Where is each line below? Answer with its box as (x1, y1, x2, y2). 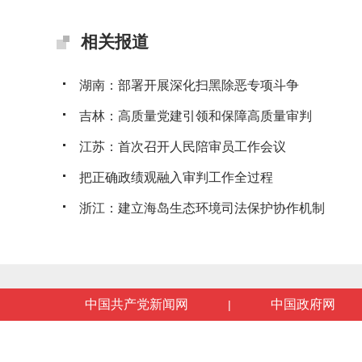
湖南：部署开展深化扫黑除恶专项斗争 (79, 78, 299, 92)
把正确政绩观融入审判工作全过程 (79, 170, 273, 184)
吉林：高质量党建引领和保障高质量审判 (79, 109, 312, 123)
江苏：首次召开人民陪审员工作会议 (79, 140, 286, 154)
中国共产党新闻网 (85, 297, 188, 311)
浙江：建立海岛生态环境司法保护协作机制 (79, 201, 325, 215)
